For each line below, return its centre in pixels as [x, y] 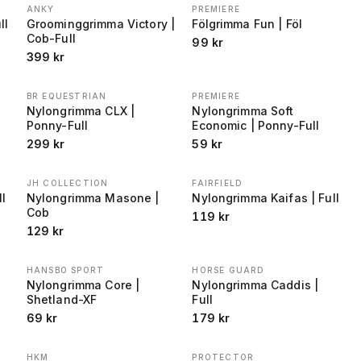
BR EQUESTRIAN [66, 96]
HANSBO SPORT [65, 270]
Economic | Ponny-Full [256, 125]
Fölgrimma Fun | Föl [247, 24]
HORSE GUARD [228, 270]
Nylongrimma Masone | [93, 198]
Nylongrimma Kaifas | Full [266, 198]
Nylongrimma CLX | [81, 111]
